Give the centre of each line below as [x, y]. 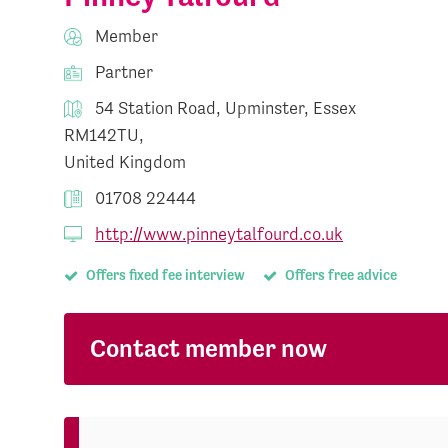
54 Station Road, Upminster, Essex [224, 107]
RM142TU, [104, 134]
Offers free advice [340, 275]
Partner [122, 71]
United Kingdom [125, 161]
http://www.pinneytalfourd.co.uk [219, 233]
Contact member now [208, 348]
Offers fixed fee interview [163, 275]
